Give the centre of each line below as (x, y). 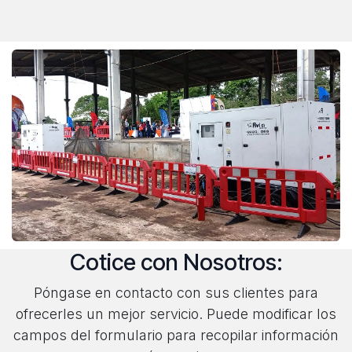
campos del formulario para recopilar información (176, 335)
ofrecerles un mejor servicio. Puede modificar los (176, 314)
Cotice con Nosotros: (176, 262)
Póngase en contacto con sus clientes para (176, 293)
